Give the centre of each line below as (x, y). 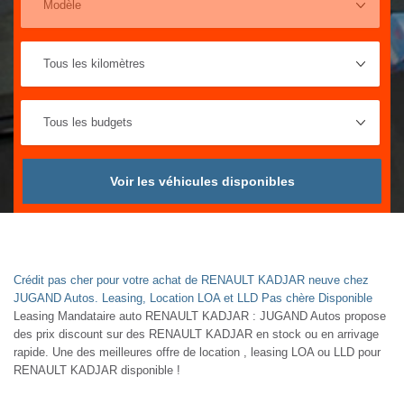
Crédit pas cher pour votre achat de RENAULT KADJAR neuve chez (191, 280)
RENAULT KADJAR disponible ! (97, 370)
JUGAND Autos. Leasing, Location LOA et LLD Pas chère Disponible (193, 298)
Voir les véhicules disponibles (202, 181)
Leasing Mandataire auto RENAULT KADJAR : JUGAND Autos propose (200, 316)
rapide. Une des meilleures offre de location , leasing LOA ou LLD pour (197, 352)
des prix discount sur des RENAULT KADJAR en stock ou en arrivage (196, 334)
